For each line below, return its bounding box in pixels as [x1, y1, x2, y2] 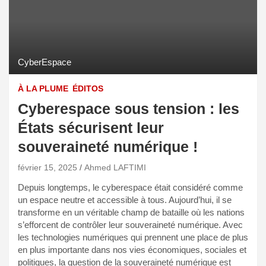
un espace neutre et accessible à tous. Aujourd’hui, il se [18, 194, 232, 205]
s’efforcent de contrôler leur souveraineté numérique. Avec [18, 219, 243, 230]
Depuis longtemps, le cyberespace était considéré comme [18, 182, 243, 192]
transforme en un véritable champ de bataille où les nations [18, 207, 245, 217]
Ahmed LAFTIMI [84, 162, 146, 172]
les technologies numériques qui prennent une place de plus [18, 232, 248, 242]
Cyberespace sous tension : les [18, 100, 239, 117]
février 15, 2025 [18, 162, 77, 172]
